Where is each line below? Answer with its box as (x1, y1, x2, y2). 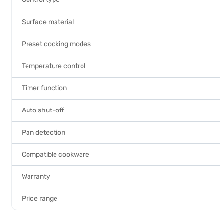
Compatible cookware (22, 150, 89, 159)
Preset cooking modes (22, 40, 91, 48)
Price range (22, 194, 57, 203)
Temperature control (22, 62, 85, 70)
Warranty (22, 172, 50, 181)
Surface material (22, 18, 74, 26)
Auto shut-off (22, 106, 64, 114)
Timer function (22, 84, 67, 92)
